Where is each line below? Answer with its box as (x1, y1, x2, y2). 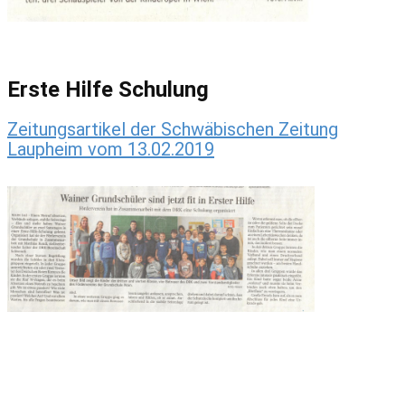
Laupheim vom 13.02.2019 (7, 138, 214, 161)
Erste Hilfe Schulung (7, 77, 209, 103)
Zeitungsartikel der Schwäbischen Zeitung (7, 118, 338, 141)
